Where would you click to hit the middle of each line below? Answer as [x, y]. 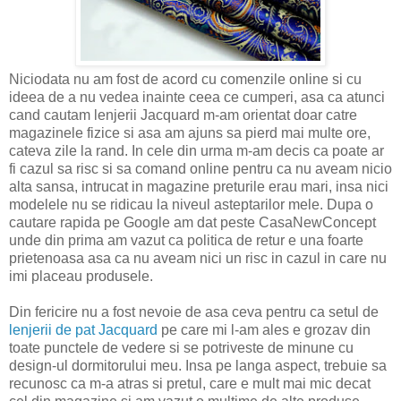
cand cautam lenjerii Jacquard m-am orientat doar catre [183, 115]
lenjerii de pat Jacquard [83, 329]
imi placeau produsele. [81, 276]
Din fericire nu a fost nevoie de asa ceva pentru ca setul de [194, 311]
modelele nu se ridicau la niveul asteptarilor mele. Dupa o [191, 204]
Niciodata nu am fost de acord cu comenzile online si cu [185, 79]
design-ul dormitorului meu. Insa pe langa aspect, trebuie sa [198, 365]
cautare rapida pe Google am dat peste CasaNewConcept [192, 222]
